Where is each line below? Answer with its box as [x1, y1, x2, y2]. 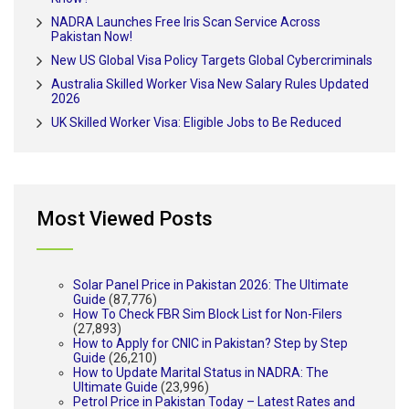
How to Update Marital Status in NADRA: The [73, 364, 329, 380]
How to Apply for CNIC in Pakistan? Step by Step [73, 335, 348, 351]
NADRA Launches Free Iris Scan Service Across [51, 14, 320, 29]
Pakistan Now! [51, 28, 132, 44]
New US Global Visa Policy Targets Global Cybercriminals [51, 52, 372, 68]
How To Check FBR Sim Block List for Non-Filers [73, 306, 342, 321]
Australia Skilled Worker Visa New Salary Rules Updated [51, 76, 369, 91]
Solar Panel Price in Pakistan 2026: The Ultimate [73, 277, 349, 292]
